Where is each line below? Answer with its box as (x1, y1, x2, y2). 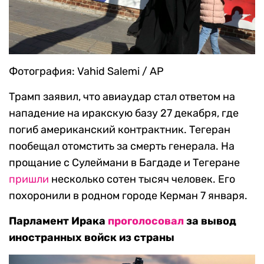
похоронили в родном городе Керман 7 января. (9, 189, 247, 202)
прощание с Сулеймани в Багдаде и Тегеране (9, 156, 240, 169)
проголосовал (108, 214, 184, 227)
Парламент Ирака (9, 214, 108, 227)
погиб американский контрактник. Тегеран (9, 123, 230, 136)
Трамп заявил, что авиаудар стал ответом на (9, 90, 235, 103)
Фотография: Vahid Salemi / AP (9, 64, 164, 78)
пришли (9, 172, 49, 186)
